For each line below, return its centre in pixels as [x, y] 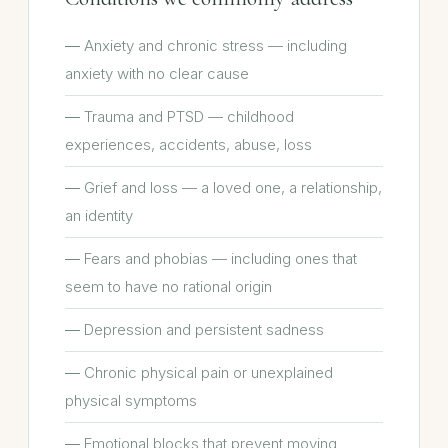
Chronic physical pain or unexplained [208, 372]
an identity [99, 215]
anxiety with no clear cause [157, 73]
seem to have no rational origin [168, 286]
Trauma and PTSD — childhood [189, 116]
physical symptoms [131, 400]
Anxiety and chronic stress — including [215, 45]
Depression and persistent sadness [204, 329]
